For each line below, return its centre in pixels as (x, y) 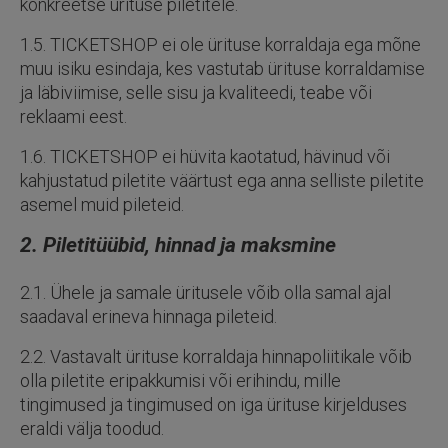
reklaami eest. (73, 116)
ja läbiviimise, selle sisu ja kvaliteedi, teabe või (196, 92)
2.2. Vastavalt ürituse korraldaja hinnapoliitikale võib (216, 356)
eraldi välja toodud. (92, 428)
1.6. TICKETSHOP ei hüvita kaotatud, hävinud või (205, 156)
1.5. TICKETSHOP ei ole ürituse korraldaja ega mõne (220, 44)
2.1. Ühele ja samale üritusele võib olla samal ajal (205, 292)
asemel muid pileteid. (102, 204)
